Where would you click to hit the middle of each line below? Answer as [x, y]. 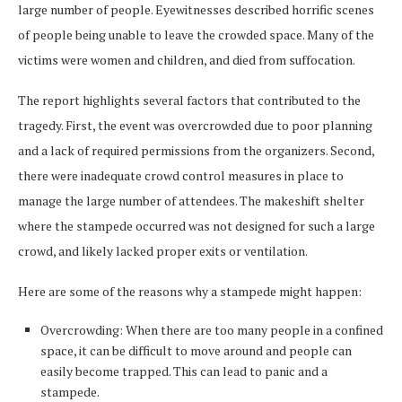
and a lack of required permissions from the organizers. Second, [196, 151]
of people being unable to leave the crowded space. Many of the [196, 35]
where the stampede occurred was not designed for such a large [197, 226]
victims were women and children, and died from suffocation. [187, 60]
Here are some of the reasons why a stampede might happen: [190, 292]
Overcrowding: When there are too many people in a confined [212, 330]
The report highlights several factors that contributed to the [189, 100]
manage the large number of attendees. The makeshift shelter [191, 201]
